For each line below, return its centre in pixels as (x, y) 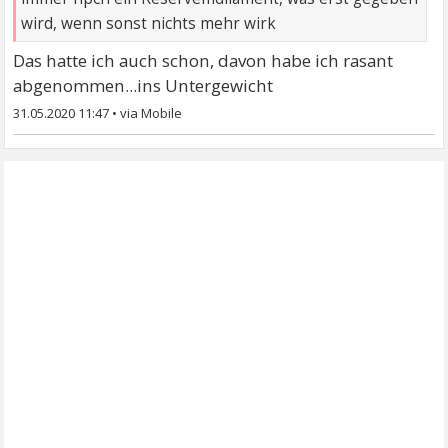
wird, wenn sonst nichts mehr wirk (149, 24)
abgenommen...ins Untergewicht (143, 86)
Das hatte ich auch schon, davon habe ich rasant (203, 61)
